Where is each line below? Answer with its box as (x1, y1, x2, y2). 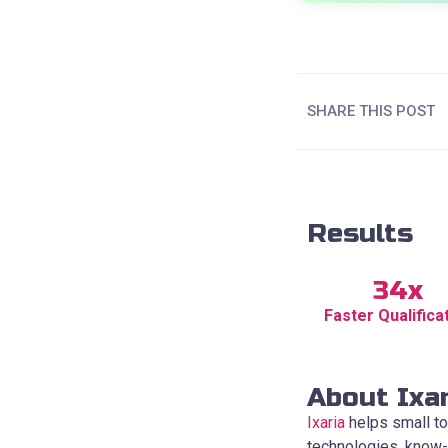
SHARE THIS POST (307, 102, 435, 121)
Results (307, 216, 413, 250)
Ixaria (307, 412, 345, 432)
